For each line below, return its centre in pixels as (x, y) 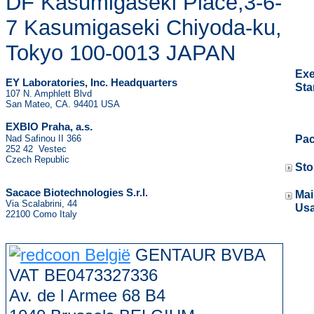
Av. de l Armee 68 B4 (87, 295)
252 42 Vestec (36, 149)
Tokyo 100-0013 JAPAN (124, 53)
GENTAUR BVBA (198, 255)
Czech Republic (37, 159)
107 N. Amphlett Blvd (49, 94)
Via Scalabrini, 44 (41, 204)
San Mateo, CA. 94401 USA (63, 104)
